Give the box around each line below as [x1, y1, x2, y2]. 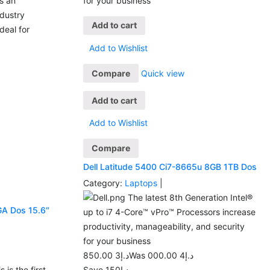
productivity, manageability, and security [83, 221, 245, 231]
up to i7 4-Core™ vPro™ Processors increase [83, 206, 256, 217]
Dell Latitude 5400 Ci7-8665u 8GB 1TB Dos [83, 161, 257, 172]
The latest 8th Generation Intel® [125, 192, 253, 202]
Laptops [124, 177, 160, 188]
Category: [83, 177, 122, 188]
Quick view [140, 67, 184, 78]
